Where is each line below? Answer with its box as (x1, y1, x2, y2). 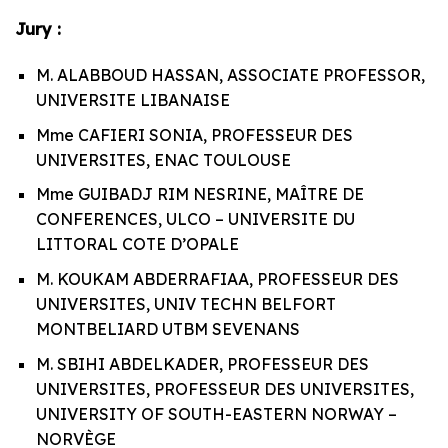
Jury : (15, 19, 61, 40)
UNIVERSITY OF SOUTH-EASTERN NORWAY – (35, 403, 397, 424)
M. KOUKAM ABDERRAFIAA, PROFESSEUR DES (35, 268, 399, 289)
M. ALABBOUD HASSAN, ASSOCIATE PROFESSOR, (35, 65, 425, 86)
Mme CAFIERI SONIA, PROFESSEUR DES (35, 124, 353, 145)
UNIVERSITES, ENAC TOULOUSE (35, 149, 291, 170)
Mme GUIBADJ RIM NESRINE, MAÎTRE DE (35, 184, 364, 205)
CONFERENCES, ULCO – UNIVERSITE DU (35, 209, 355, 230)
